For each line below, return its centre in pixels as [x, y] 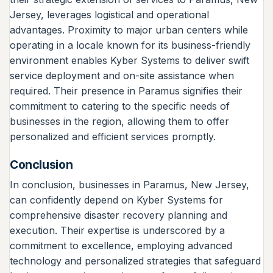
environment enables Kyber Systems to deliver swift [129, 60]
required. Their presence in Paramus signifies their [126, 90]
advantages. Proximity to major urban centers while [129, 30]
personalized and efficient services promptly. [113, 136]
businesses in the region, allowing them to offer [119, 121]
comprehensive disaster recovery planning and [119, 215]
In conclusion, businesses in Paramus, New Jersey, [129, 185]
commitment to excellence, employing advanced [121, 246]
